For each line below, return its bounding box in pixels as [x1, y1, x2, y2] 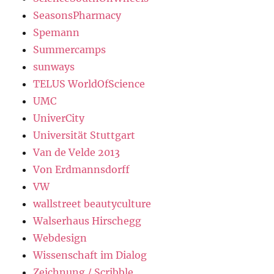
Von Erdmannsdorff [33, 163, 130, 176]
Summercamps [33, 43, 106, 56]
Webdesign [33, 231, 87, 244]
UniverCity [33, 111, 85, 124]
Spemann [33, 26, 80, 39]
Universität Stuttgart [33, 128, 136, 141]
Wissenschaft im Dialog [33, 248, 147, 261]
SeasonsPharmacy [33, 9, 122, 21]
